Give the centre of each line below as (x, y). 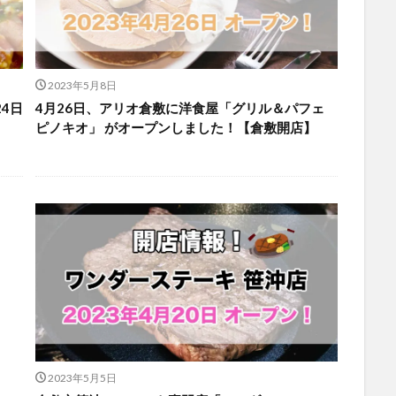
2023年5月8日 (83, 85)
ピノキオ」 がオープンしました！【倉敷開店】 (175, 127)
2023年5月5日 (83, 378)
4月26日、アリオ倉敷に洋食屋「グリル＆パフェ (179, 108)
